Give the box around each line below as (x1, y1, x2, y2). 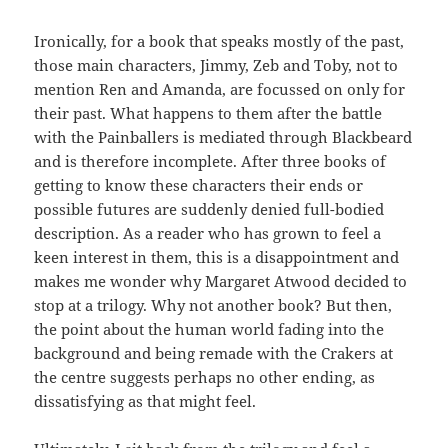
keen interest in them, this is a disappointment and (34, 247, 400, 268)
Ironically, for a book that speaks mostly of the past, (34, 31, 405, 52)
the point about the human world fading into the (34, 319, 385, 340)
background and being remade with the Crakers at (34, 343, 394, 364)
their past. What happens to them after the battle (34, 103, 383, 124)
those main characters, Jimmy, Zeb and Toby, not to (34, 55, 399, 76)
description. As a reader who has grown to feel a (34, 223, 382, 244)
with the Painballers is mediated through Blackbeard (34, 127, 413, 148)
